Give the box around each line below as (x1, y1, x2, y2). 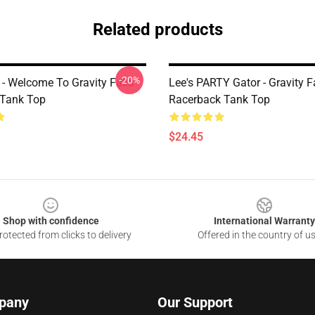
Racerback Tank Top (169, 93, 270, 106)
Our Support (157, 294, 233, 311)
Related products (92, 20, 223, 39)
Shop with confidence (2, 215, 99, 226)
